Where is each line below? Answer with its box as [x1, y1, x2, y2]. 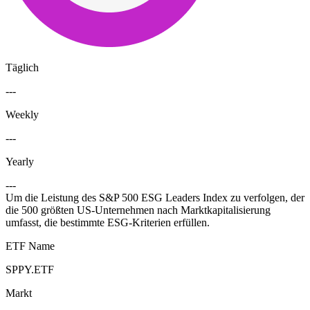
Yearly [6, 156, 34, 168]
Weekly [6, 109, 39, 121]
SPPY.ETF [6, 264, 54, 276]
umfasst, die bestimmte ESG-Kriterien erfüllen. [6, 217, 210, 229]
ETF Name [6, 240, 55, 253]
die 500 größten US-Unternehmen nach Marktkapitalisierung [6, 204, 271, 217]
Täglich [6, 62, 39, 74]
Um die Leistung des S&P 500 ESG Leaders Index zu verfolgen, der [6, 192, 304, 204]
